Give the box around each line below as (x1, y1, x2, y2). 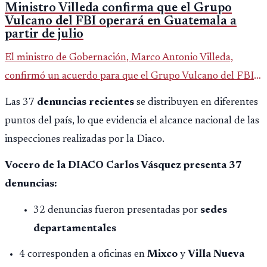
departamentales (33, 223, 116, 235)
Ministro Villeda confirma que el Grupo (5, 2, 232, 15)
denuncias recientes (37, 97, 136, 108)
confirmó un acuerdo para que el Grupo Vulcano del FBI (5, 71, 254, 82)
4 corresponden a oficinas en (19, 249, 147, 260)
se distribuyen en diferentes (136, 97, 258, 108)
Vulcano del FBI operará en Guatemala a (5, 15, 237, 28)
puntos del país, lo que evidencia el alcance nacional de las (5, 116, 259, 127)
